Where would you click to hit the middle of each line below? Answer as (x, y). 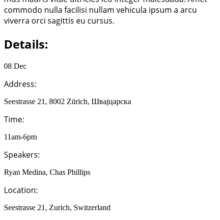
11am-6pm (20, 137)
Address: (20, 84)
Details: (26, 44)
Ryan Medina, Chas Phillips (47, 172)
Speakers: (22, 154)
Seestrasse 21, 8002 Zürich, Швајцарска (68, 101)
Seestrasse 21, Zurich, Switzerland (57, 207)
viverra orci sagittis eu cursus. (59, 20)
